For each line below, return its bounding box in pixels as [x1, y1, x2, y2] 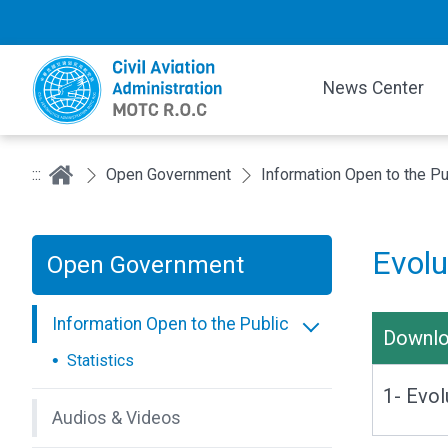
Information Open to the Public [52, 314, 289, 334]
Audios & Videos [52, 408, 181, 428]
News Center [323, 78, 425, 98]
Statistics [67, 351, 134, 370]
